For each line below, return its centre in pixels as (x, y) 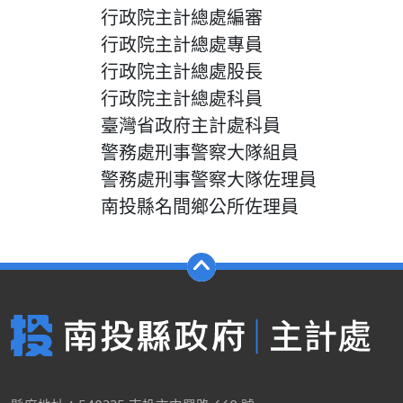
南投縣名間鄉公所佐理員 (155, 206)
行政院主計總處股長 (137, 71)
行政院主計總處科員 (137, 98)
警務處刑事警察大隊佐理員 (164, 179)
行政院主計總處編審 (137, 17)
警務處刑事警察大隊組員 (155, 152)
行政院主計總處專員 (137, 44)
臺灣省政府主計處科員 (146, 125)
